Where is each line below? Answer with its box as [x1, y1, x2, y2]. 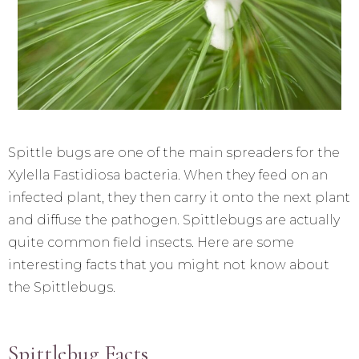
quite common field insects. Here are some [8, 235, 294, 251]
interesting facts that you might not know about [8, 257, 329, 273]
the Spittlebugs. [8, 280, 115, 296]
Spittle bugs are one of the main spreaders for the [8, 145, 340, 161]
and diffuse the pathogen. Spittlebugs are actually [8, 212, 340, 228]
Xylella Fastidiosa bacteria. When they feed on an [8, 167, 328, 184]
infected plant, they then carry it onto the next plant [8, 190, 350, 206]
